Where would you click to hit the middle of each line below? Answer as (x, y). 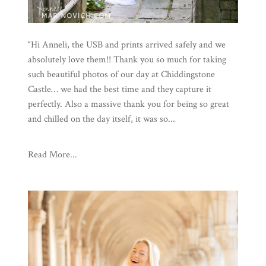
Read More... (52, 155)
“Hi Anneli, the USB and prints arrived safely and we (126, 45)
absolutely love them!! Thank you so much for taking (127, 60)
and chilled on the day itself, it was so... (101, 119)
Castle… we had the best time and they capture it (119, 90)
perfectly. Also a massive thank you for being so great (128, 104)
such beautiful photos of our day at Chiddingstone (121, 75)
